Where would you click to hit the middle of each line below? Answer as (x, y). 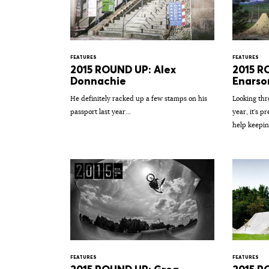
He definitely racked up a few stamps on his (139, 98)
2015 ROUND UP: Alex (123, 69)
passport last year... (101, 111)
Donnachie (98, 81)
